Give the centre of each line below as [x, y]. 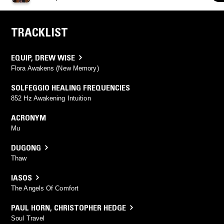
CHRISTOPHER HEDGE [90, 207]
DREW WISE [55, 57]
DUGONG [26, 147]
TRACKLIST [39, 32]
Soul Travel [28, 218]
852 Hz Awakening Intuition [51, 98]
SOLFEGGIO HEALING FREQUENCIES [70, 87]
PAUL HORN [30, 207]
